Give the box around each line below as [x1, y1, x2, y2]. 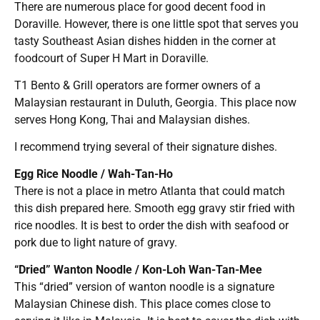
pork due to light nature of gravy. [14, 235, 177, 249]
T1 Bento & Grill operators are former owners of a [14, 78, 261, 92]
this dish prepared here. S [14, 201, 141, 215]
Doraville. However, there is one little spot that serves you [14, 16, 299, 31]
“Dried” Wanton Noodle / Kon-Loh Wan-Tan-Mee [14, 262, 262, 276]
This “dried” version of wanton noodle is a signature [14, 279, 274, 294]
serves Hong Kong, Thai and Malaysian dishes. [14, 112, 250, 126]
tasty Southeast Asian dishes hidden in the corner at [14, 34, 276, 48]
